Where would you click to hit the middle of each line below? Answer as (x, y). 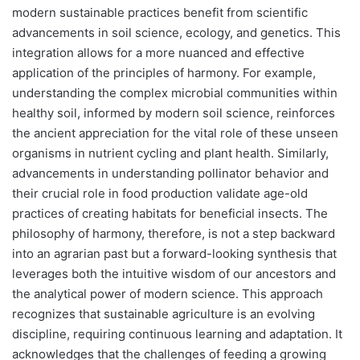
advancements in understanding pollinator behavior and (170, 173)
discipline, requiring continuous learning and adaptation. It (177, 333)
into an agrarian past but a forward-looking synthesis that (174, 253)
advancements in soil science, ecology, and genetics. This (176, 32)
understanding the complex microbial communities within (175, 92)
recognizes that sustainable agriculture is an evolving (164, 313)
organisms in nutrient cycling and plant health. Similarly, (170, 153)
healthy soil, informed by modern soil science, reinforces (174, 112)
